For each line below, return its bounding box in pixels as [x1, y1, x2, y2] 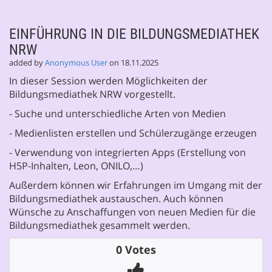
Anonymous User [45, 57, 107, 68]
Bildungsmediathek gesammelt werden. [9, 218, 190, 232]
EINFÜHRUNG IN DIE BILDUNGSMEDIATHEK [9, 25, 259, 42]
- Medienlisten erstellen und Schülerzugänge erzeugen [9, 126, 257, 140]
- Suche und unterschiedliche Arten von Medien [9, 106, 226, 120]
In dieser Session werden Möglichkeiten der [9, 73, 208, 87]
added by [9, 57, 45, 68]
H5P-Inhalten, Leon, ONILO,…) [9, 158, 143, 172]
